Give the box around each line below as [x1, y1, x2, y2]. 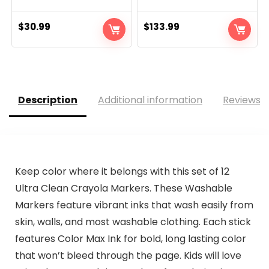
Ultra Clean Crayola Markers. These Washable [14, 181, 232, 195]
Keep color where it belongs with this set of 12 [14, 164, 229, 178]
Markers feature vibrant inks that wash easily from [14, 198, 253, 212]
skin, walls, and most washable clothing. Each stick [14, 214, 251, 229]
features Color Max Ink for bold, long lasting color [14, 231, 246, 246]
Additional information [98, 93, 202, 107]
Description [18, 93, 77, 107]
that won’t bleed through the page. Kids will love [14, 248, 241, 262]
